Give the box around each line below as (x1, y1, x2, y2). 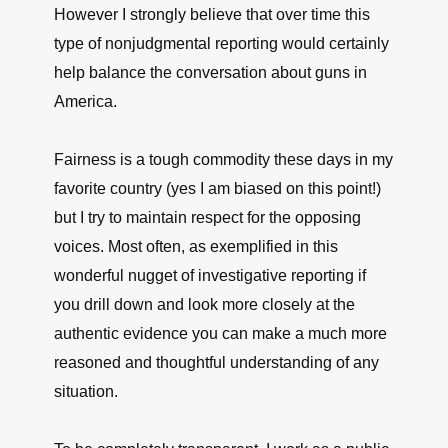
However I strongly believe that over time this (54, 6, 370, 23)
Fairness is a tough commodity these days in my (54, 151, 393, 168)
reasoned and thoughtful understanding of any (54, 354, 379, 371)
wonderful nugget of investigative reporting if (54, 267, 366, 284)
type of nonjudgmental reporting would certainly (54, 35, 389, 52)
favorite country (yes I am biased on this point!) (54, 180, 381, 197)
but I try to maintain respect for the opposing (54, 209, 361, 226)
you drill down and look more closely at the (54, 296, 355, 313)
